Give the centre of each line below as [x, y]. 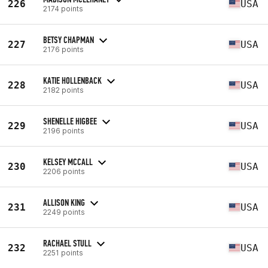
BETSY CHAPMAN [68, 39]
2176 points [63, 49]
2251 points [63, 252]
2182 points [63, 90]
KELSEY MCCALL [68, 162]
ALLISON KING [64, 202]
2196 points [64, 130]
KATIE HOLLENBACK [72, 80]
